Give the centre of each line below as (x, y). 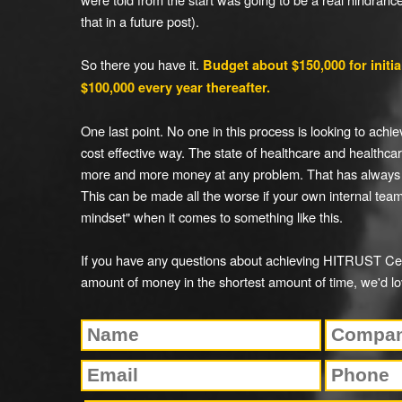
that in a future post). (140, 21)
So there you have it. (142, 64)
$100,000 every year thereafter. (175, 87)
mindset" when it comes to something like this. (212, 217)
